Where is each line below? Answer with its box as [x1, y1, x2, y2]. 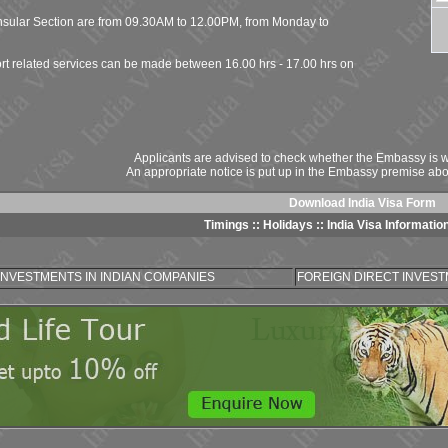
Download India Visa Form [288, 195, 436, 210]
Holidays [263, 217, 313, 232]
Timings [204, 217, 249, 232]
